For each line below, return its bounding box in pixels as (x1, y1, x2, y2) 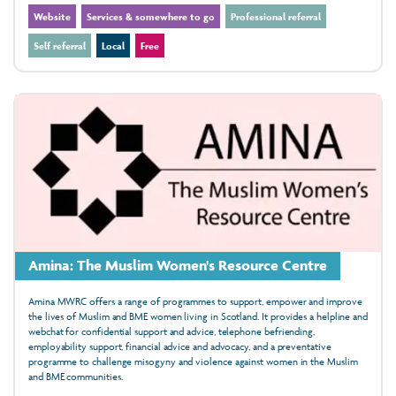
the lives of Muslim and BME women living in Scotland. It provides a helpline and (28, 308, 368, 323)
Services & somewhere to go (87, 10, 215, 24)
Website (34, 10, 71, 24)
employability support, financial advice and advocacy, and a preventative (28, 339, 331, 353)
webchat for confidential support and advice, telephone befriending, (28, 324, 315, 338)
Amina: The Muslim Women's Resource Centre (28, 256, 327, 275)
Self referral (34, 39, 86, 53)
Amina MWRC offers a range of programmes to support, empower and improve (28, 293, 362, 308)
